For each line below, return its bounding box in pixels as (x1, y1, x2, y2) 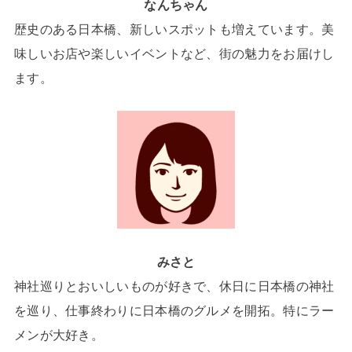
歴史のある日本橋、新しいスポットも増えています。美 (13, 21, 335, 36)
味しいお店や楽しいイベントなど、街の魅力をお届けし (13, 46, 335, 60)
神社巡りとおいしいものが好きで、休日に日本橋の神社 (13, 278, 335, 293)
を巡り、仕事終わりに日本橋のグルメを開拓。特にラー (13, 302, 335, 317)
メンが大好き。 (13, 327, 104, 342)
